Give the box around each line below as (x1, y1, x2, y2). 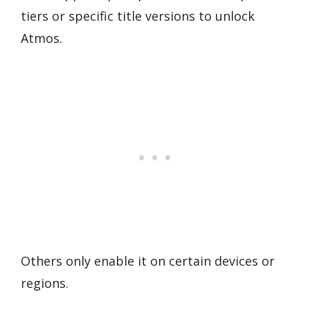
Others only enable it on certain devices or (21, 253, 275, 270)
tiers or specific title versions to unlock (21, 7, 255, 24)
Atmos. (21, 29, 62, 46)
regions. (21, 275, 69, 292)
